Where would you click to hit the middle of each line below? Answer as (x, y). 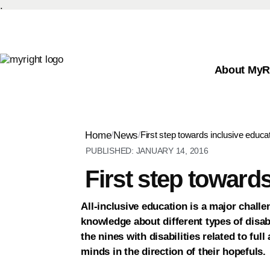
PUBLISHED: (110, 151)
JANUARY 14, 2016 (172, 151)
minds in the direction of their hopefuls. (173, 252)
